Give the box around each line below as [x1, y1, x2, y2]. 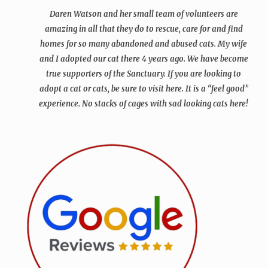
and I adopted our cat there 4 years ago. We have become [39, 54, 248, 64]
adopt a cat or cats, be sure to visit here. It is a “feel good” [39, 84, 248, 94]
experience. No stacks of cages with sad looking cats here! [39, 99, 249, 109]
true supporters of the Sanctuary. [46, 69, 166, 79]
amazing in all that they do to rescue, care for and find [44, 24, 243, 34]
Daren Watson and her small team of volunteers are [49, 9, 238, 19]
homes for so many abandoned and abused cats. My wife [40, 39, 248, 49]
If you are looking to [167, 69, 242, 79]
